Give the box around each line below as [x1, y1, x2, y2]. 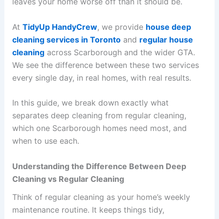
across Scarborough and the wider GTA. [44, 47, 195, 57]
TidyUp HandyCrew [22, 22, 97, 32]
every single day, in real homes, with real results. [12, 72, 191, 83]
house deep [145, 22, 191, 32]
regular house [139, 34, 193, 44]
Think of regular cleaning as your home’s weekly [12, 192, 190, 202]
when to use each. [12, 136, 79, 146]
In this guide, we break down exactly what [12, 98, 169, 108]
